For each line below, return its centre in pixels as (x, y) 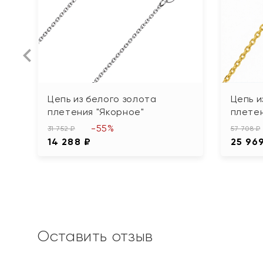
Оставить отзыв (95, 236)
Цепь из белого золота (102, 99)
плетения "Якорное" (96, 112)
